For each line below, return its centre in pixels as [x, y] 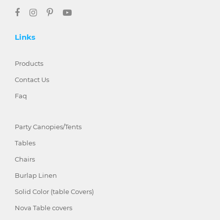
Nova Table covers [43, 208]
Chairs [25, 159]
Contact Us [32, 80]
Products [29, 64]
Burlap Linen [36, 176]
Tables [25, 143]
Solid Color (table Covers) [54, 192]
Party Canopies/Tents [48, 127]
